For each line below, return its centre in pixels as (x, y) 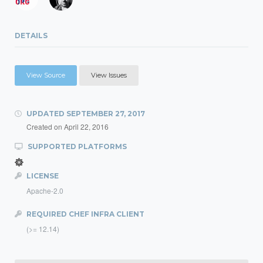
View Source (46, 75)
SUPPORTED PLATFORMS (76, 146)
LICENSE (42, 176)
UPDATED (45, 114)
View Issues (109, 75)
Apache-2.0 (45, 190)
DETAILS (31, 36)
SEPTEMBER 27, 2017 (106, 114)
